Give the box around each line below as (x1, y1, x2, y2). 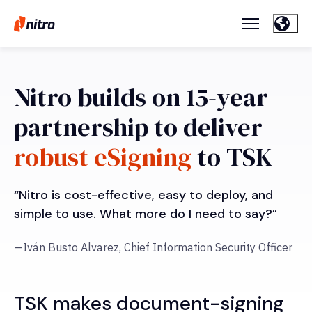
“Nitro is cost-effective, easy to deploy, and (14, 187, 273, 204)
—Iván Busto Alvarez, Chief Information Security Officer (14, 240, 292, 255)
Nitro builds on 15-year (14, 80, 268, 115)
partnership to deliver (14, 110, 263, 145)
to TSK (192, 140, 272, 175)
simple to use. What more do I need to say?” (14, 205, 277, 223)
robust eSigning (14, 140, 192, 175)
